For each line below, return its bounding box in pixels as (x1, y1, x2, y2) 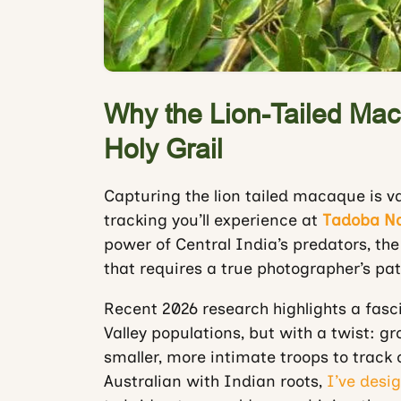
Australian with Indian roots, (103, 371, 327, 391)
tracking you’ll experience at (103, 210, 322, 230)
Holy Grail (103, 133, 223, 165)
